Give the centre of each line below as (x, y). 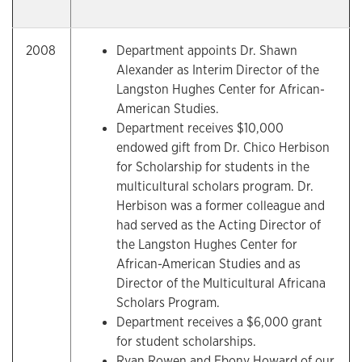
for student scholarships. (186, 341)
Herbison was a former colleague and (221, 206)
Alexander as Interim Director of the (218, 70)
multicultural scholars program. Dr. (215, 186)
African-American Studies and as (208, 264)
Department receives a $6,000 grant (219, 322)
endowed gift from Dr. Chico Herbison (223, 147)
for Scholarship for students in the (213, 167)
